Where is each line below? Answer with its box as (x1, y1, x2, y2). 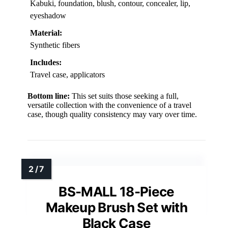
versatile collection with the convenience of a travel (27, 100, 191, 109)
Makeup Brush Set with (45, 199, 188, 215)
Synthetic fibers (30, 40, 80, 49)
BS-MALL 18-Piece (59, 183, 175, 199)
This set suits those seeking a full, (70, 91, 179, 100)
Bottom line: (27, 91, 70, 100)
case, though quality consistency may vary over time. (27, 109, 197, 119)
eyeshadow (30, 11, 66, 20)
